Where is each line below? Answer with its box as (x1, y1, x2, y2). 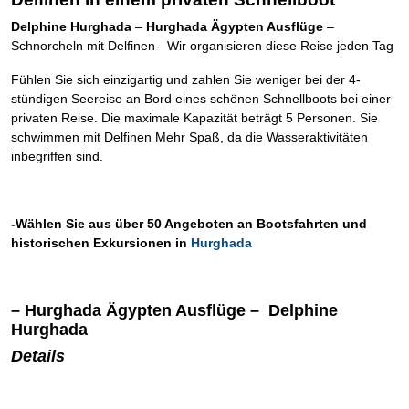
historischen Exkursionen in (11, 236, 187, 250)
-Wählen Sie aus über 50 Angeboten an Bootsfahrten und (11, 216, 367, 231)
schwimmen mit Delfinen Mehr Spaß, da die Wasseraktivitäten (11, 130, 368, 144)
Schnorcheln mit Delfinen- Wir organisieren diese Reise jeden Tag (11, 38, 393, 53)
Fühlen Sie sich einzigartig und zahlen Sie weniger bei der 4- (11, 72, 361, 87)
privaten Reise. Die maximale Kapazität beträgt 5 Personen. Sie (11, 110, 378, 125)
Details (11, 347, 65, 365)
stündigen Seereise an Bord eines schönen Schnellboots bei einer (11, 91, 391, 106)
